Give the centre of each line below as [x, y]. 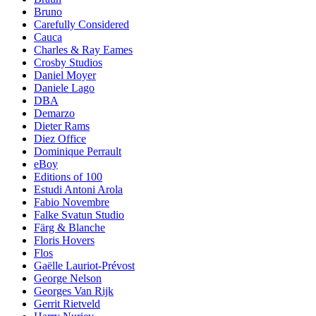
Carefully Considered [81, 25]
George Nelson [68, 279]
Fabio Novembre [72, 202]
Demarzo [54, 114]
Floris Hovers [64, 241]
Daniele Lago [64, 88]
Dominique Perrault [78, 152]
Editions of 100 [68, 177]
